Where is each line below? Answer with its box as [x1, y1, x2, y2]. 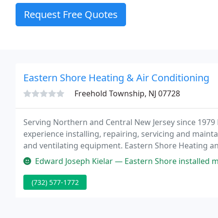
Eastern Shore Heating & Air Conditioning [23, 71, 209, 84]
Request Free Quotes [24, 8, 118, 21]
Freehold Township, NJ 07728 [74, 88, 180, 99]
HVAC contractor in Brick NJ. [23, 152, 126, 163]
